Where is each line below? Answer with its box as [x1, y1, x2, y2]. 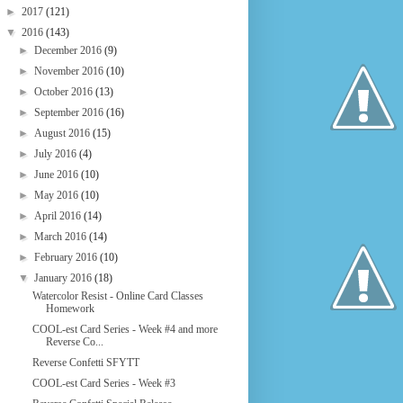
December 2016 [34, 44, 105, 57]
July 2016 [34, 148, 80, 160]
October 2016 [34, 85, 96, 98]
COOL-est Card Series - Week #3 [31, 377, 175, 390]
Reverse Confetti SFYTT [31, 356, 139, 369]
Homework [45, 302, 94, 315]
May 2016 [34, 189, 82, 201]
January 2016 [34, 272, 95, 284]
